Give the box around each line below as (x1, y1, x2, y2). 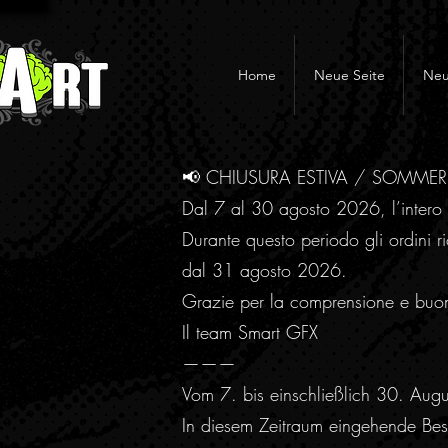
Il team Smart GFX (182, 320, 318, 344)
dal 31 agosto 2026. (182, 258, 347, 282)
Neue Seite (313, 66, 385, 84)
